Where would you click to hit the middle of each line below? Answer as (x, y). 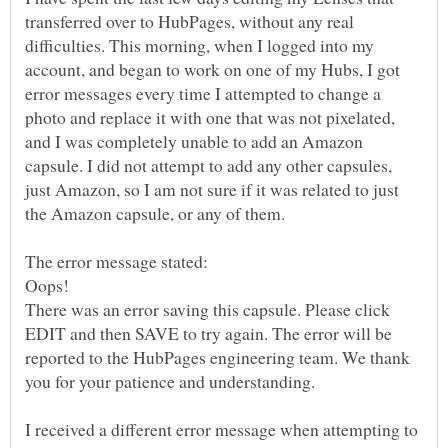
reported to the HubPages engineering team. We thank (217, 357)
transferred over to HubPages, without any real (189, 21)
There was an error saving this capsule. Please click (207, 309)
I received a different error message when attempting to (221, 429)
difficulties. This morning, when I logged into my (199, 45)
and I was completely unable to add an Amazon (194, 141)
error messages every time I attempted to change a (203, 93)
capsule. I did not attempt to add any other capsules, (208, 165)
